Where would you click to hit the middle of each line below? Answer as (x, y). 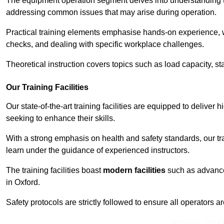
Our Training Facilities (47, 87)
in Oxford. (23, 182)
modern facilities (134, 170)
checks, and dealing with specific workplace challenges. (105, 44)
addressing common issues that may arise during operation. (111, 12)
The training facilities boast (54, 170)
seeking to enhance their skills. (60, 118)
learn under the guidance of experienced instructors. (98, 150)
